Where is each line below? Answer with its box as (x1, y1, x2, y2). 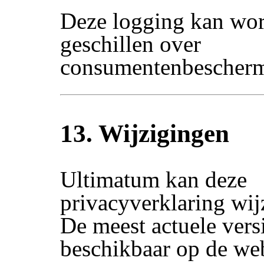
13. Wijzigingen (60, 119, 230, 147)
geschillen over (60, 31, 202, 57)
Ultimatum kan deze (60, 167, 247, 193)
